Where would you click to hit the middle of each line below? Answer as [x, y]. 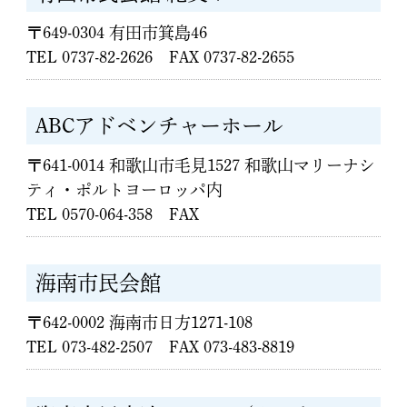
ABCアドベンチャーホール [160, 126]
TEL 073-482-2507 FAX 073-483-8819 [161, 347]
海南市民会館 [99, 283]
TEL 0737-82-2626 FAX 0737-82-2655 [161, 57]
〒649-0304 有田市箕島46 [117, 33]
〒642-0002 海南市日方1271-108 [140, 323]
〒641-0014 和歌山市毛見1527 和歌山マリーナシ [201, 165]
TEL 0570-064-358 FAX [113, 214]
